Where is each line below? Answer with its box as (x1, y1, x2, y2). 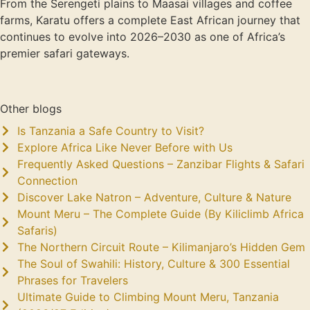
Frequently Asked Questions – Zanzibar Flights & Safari (17, 157, 304, 171)
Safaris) (17, 224, 57, 237)
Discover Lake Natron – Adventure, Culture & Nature (17, 190, 291, 204)
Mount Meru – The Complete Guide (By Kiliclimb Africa (17, 207, 304, 221)
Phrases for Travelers (17, 273, 128, 287)
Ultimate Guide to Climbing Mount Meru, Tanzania (17, 290, 279, 304)
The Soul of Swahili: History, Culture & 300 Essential (17, 257, 290, 271)
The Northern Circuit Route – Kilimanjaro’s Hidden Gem (17, 240, 305, 254)
